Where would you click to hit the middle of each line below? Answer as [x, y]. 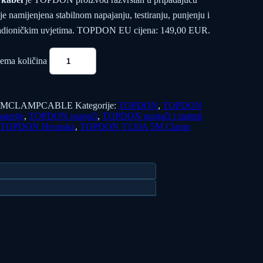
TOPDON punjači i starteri [153, 116]
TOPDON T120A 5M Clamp [135, 127]
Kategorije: [97, 105]
